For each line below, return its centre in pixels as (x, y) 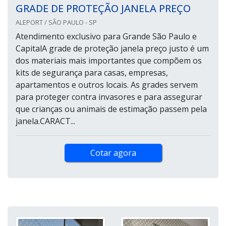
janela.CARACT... (45, 121)
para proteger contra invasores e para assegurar (109, 97)
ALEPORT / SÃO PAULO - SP (56, 22)
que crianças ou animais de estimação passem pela (111, 109)
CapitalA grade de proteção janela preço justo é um (112, 49)
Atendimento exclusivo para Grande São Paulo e (106, 37)
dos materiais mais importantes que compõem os (109, 61)
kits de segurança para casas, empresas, (92, 73)
